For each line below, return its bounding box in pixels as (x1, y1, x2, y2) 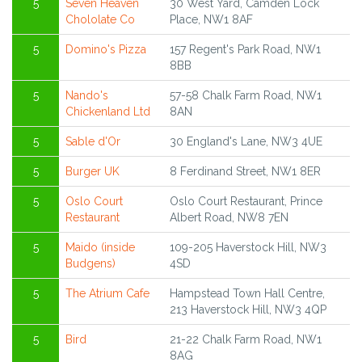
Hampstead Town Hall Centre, (170, 287, 325, 301)
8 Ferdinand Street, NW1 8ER (170, 165, 321, 179)
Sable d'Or (65, 135, 120, 149)
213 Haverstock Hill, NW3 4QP (170, 303, 326, 317)
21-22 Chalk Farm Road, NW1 (170, 333, 322, 347)
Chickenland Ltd (65, 105, 150, 119)
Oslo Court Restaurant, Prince (170, 195, 322, 208)
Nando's (65, 89, 108, 103)
